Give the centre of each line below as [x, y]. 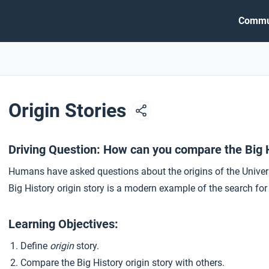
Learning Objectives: [63, 224]
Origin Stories [70, 110]
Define [35, 246]
